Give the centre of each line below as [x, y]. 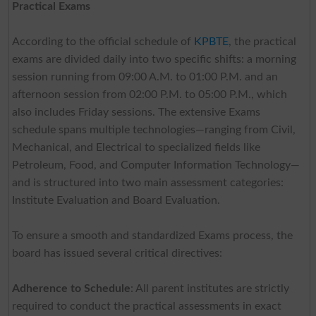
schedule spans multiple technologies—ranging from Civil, [153, 129]
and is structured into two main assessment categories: [147, 182]
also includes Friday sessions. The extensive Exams [136, 112]
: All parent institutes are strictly [209, 288]
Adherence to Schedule [71, 288]
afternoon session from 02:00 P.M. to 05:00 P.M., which [149, 94]
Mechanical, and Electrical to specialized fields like [136, 147]
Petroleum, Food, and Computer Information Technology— [156, 165]
